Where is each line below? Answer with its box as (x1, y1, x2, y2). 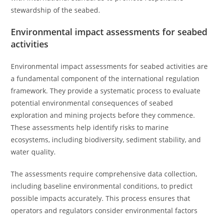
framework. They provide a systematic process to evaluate (11, 86, 201, 95)
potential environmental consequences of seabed (11, 98, 174, 108)
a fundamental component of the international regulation (11, 74, 200, 83)
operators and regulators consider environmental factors (11, 206, 198, 215)
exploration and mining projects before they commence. (11, 110, 196, 120)
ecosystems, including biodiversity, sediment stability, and (11, 135, 201, 144)
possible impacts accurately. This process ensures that (11, 194, 191, 203)
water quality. (11, 147, 56, 156)
